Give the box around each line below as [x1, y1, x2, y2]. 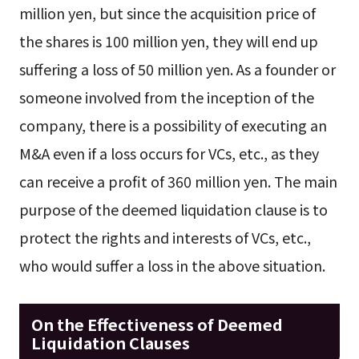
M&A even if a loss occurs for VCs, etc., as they [18, 143, 319, 164]
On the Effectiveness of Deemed [30, 312, 283, 336]
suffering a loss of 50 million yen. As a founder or [18, 58, 336, 80]
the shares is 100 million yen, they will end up [18, 30, 318, 52]
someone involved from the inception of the [18, 87, 314, 108]
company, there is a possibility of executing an [18, 115, 327, 136]
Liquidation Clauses [30, 330, 190, 354]
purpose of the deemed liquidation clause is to [18, 199, 328, 220]
